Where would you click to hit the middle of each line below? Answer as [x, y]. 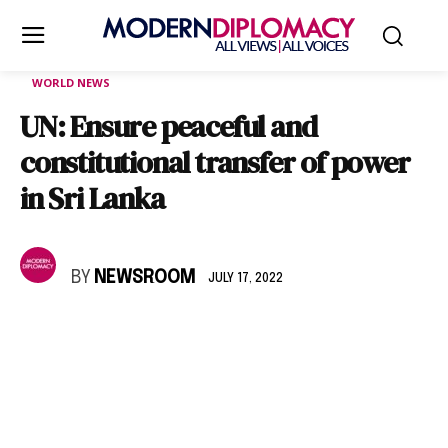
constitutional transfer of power [215, 162]
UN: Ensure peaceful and [168, 126]
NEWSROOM [144, 278]
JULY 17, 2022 [245, 278]
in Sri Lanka [92, 198]
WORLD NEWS [71, 82]
